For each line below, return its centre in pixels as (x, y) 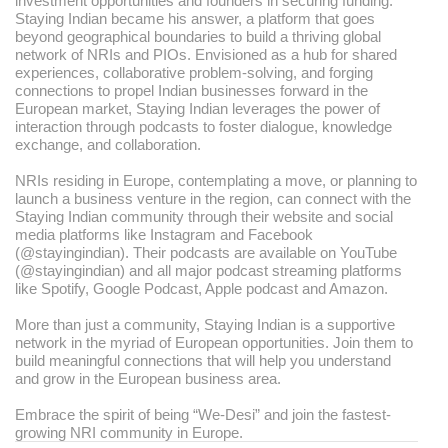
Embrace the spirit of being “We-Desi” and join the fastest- (203, 415)
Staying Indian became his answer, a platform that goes (195, 19)
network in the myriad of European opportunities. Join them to (214, 343)
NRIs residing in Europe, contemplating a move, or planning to (216, 181)
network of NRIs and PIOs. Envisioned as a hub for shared (206, 55)
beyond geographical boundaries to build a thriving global (198, 37)
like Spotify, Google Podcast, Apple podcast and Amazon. (203, 289)
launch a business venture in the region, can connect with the (213, 199)
